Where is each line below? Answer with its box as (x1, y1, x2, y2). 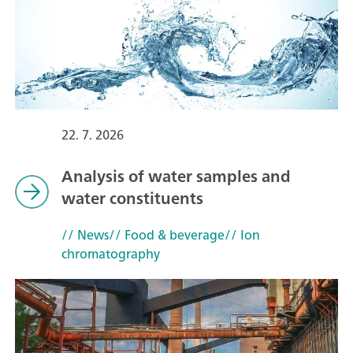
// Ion (224, 223, 260, 246)
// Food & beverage (108, 223, 225, 246)
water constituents (61, 184, 203, 212)
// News (61, 223, 109, 246)
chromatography (61, 242, 160, 265)
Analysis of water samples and (61, 162, 291, 190)
